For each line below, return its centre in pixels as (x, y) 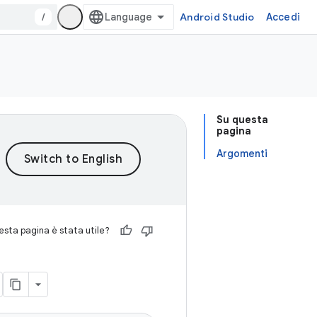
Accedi (283, 17)
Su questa (242, 120)
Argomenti (242, 154)
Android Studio (217, 17)
